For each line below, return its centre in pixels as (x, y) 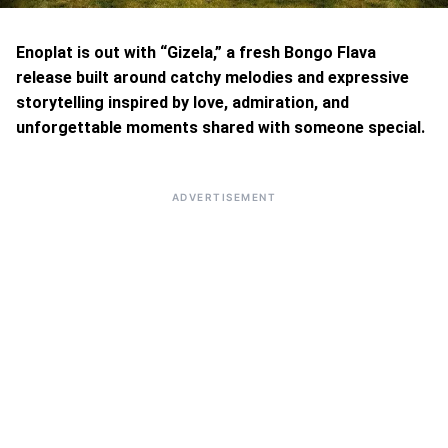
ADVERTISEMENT (224, 197)
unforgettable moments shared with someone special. (220, 127)
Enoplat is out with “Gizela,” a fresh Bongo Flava (196, 52)
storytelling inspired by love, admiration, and (182, 102)
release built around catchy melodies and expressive (212, 77)
